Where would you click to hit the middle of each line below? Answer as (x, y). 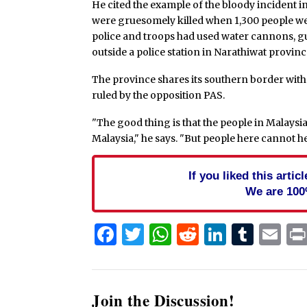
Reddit (234, 234)
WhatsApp (227, 234)
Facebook (168, 234)
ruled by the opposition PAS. (159, 96)
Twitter (184, 234)
